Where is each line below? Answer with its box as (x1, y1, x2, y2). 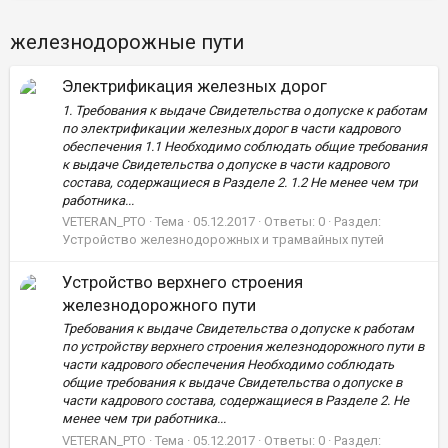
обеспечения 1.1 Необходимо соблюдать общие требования (62, 138, 427, 154)
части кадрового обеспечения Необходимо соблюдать (62, 357, 394, 373)
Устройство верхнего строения (62, 272, 303, 293)
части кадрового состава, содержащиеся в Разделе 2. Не (62, 393, 409, 409)
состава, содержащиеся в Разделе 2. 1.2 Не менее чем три (62, 174, 418, 190)
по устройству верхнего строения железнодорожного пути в (62, 339, 424, 355)
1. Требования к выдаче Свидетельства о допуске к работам (62, 102, 427, 118)
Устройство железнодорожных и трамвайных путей (62, 231, 384, 247)
